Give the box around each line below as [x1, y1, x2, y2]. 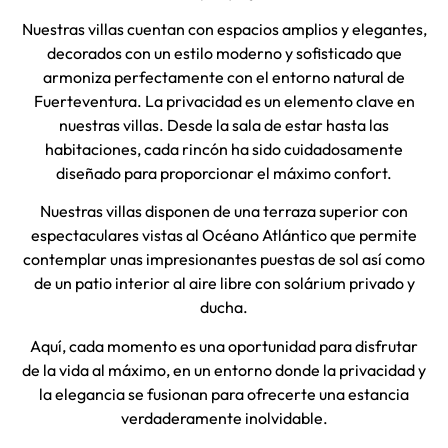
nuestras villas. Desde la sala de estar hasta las [59, 114, 389, 135]
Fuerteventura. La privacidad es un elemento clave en [33, 90, 415, 111]
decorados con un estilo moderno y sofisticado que [46, 42, 402, 63]
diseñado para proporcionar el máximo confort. [56, 162, 392, 183]
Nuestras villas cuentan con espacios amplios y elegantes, [21, 18, 427, 39]
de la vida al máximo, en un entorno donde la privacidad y [22, 359, 426, 380]
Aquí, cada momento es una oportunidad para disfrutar [30, 335, 418, 356]
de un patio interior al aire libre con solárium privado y [33, 273, 415, 294]
